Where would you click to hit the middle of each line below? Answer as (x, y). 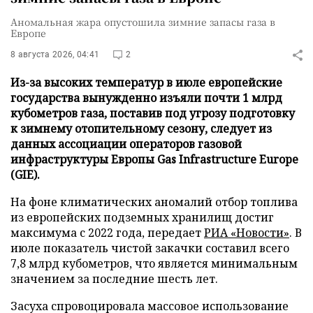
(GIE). (25, 175)
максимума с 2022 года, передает (107, 233)
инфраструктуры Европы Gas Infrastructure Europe (154, 159)
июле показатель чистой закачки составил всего (150, 248)
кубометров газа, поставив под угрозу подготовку (153, 113)
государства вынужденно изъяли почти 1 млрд (146, 98)
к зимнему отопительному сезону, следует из (141, 129)
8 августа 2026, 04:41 (55, 54)
